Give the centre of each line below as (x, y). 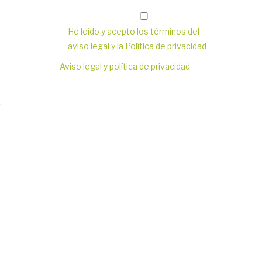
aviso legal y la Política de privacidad (137, 46)
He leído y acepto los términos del (134, 31)
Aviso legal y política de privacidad (125, 66)
